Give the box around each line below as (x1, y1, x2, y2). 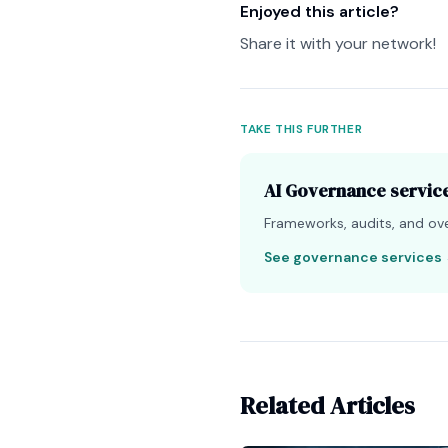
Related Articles (240, 389, 415, 422)
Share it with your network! (240, 33, 436, 54)
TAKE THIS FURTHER (240, 121, 363, 137)
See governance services (264, 248, 442, 266)
